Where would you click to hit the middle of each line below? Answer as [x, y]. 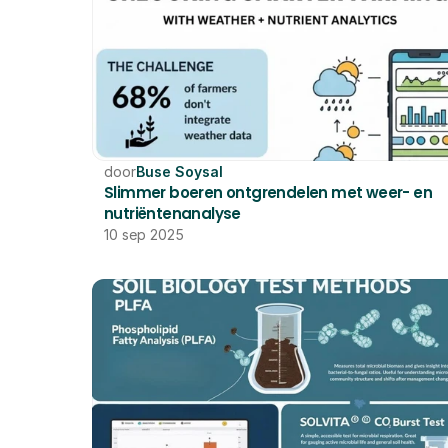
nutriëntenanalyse [172, 213]
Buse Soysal [179, 171]
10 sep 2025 [144, 234]
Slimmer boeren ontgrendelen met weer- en [268, 192]
